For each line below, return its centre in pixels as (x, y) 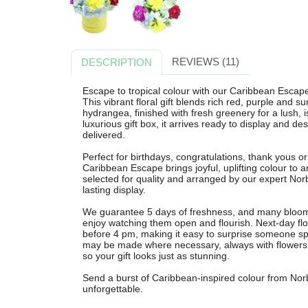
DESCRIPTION (117, 63)
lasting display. (114, 189)
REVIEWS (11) (205, 62)
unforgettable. (112, 288)
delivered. (103, 134)
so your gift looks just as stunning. (156, 255)
